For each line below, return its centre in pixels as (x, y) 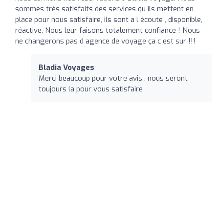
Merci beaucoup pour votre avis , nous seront (113, 78)
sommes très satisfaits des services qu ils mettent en (104, 9)
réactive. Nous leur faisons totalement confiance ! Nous (108, 30)
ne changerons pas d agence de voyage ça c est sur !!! (105, 41)
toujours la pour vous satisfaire (91, 89)
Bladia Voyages (66, 67)
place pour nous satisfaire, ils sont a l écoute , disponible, (109, 19)
